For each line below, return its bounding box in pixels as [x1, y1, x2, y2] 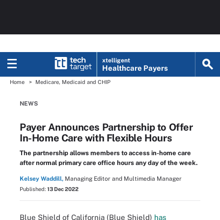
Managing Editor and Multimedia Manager [65, 175, 182, 182]
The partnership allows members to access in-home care [20, 149, 191, 157]
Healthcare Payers [102, 64, 168, 72]
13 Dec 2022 [47, 186, 79, 192]
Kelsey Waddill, [20, 175, 63, 182]
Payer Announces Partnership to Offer [20, 121, 193, 133]
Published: [20, 186, 47, 192]
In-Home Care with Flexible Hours [20, 132, 172, 144]
